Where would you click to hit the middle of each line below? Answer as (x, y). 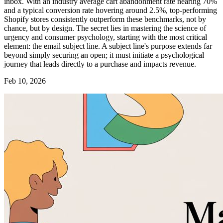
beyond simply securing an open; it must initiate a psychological (104, 55)
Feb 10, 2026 (25, 81)
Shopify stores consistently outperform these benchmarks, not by (105, 19)
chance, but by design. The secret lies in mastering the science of (105, 28)
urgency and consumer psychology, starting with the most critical (106, 37)
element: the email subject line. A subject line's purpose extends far (108, 46)
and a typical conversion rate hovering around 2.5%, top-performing (111, 10)
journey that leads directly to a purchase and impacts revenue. (100, 64)
